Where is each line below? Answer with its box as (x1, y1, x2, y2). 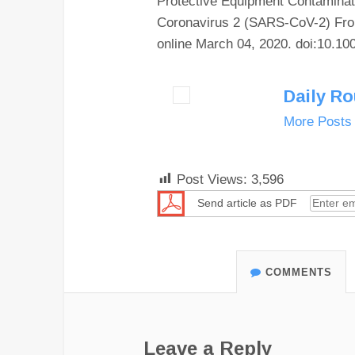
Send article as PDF (197, 197, 298, 209)
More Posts (284, 114, 353, 130)
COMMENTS (265, 266, 332, 279)
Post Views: (177, 171, 252, 187)
